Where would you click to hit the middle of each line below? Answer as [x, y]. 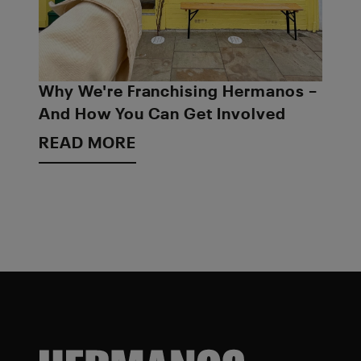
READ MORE [87, 144]
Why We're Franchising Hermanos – [178, 92]
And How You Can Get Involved [162, 115]
